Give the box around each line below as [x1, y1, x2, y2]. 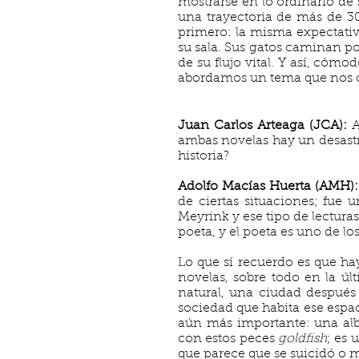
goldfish [277, 333, 327, 345]
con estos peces [178, 333, 278, 345]
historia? [178, 150, 229, 163]
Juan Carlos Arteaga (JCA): [178, 119, 352, 132]
